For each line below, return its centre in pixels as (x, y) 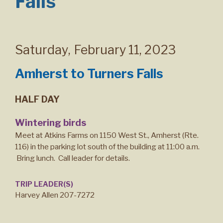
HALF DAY (37, 99)
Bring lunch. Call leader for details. (72, 158)
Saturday (42, 50)
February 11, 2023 (125, 50)
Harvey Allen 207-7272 (55, 195)
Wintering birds (51, 122)
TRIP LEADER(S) (44, 184)
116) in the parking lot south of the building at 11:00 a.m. (107, 147)
